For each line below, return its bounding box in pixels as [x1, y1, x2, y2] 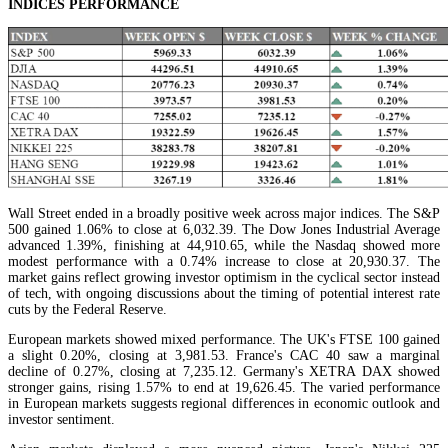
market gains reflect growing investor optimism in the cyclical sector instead [8, 270, 440, 286]
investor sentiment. [8, 412, 115, 428]
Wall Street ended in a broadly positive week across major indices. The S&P [8, 206, 440, 222]
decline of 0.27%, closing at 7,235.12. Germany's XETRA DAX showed [8, 364, 440, 380]
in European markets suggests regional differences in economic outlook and [8, 396, 440, 412]
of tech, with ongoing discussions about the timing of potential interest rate [8, 286, 440, 302]
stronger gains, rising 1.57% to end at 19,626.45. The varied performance [8, 380, 440, 396]
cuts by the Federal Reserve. [8, 302, 167, 318]
